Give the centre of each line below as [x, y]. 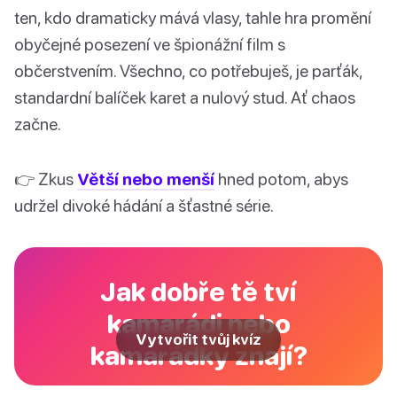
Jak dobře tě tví [198, 292]
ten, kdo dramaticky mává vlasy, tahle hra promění [193, 18]
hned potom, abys [281, 179]
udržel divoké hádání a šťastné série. [144, 206]
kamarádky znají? [198, 355]
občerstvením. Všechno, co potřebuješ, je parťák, [188, 71]
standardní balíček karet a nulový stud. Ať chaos [185, 97]
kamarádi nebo [198, 323]
